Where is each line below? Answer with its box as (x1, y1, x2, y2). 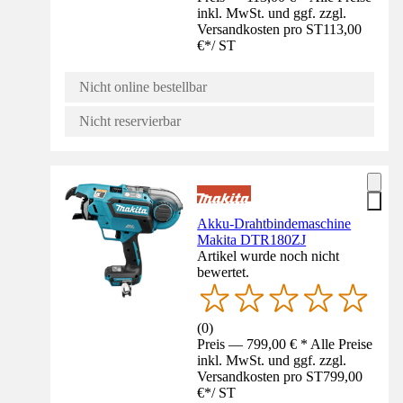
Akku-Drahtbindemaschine (197, 215, 352, 231)
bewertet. (197, 264, 250, 280)
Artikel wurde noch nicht (197, 247, 340, 264)
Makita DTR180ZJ (197, 231, 307, 247)
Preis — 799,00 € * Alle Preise (197, 336, 373, 353)
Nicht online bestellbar (79, 78, 207, 94)
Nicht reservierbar (79, 112, 181, 129)
